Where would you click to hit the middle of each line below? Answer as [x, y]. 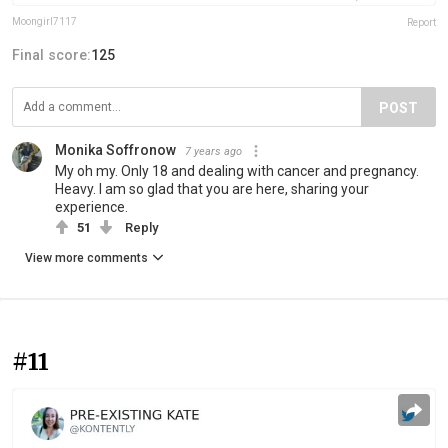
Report [421, 22]
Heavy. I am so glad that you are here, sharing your [212, 188]
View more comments [86, 257]
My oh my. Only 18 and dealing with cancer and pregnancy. [237, 170]
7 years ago [213, 151]
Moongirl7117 [44, 21]
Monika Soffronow [115, 149]
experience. [91, 206]
